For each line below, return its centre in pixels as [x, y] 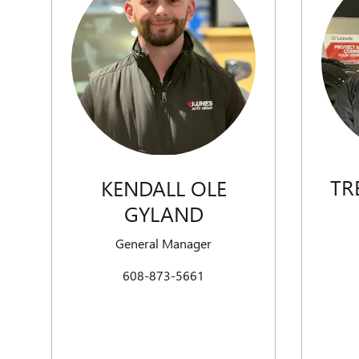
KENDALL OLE [163, 187]
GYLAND [163, 213]
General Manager [163, 244]
